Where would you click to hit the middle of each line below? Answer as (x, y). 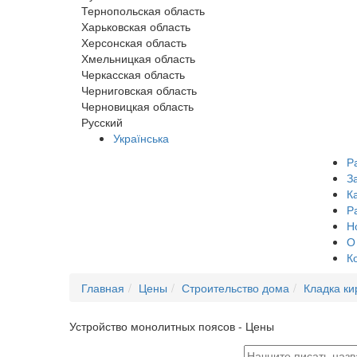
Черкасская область (133, 74)
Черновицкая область (137, 106)
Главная (103, 288)
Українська (141, 138)
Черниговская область (139, 90)
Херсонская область (134, 42)
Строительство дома (235, 288)
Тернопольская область (143, 10)
